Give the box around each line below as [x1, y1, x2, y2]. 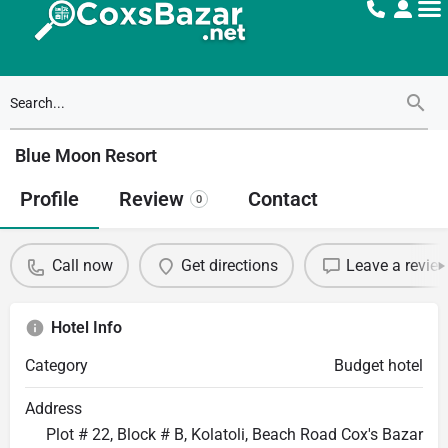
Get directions [180, 255, 278, 275]
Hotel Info [51, 318, 122, 337]
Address [25, 399, 82, 418]
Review [119, 187, 184, 211]
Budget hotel [334, 356, 423, 375]
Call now [51, 255, 113, 275]
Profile [20, 187, 79, 211]
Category [25, 356, 88, 375]
